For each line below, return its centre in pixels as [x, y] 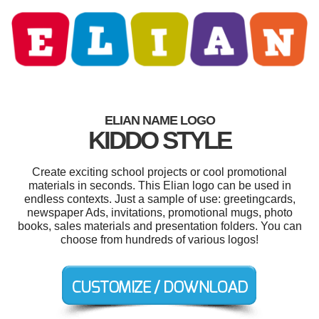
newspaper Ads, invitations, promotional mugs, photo [159, 212]
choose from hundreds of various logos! [159, 239]
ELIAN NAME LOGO [159, 120]
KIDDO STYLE [159, 140]
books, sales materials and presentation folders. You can [159, 226]
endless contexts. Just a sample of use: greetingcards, [159, 199]
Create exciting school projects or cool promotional [159, 172]
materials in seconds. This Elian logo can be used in [159, 185]
